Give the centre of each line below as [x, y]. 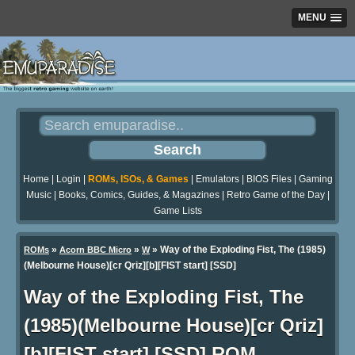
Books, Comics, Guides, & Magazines [139, 195]
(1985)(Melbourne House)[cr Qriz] [174, 326]
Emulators [217, 179]
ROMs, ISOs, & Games [138, 179]
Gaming [315, 179]
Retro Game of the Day [275, 195]
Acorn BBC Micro [95, 250]
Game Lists [177, 211]
